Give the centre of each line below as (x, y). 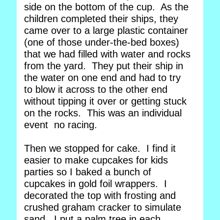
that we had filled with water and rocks (107, 54)
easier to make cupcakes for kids (96, 160)
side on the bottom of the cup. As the (106, 7)
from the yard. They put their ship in (104, 66)
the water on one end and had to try (102, 78)
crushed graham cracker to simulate (103, 207)
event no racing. (62, 125)
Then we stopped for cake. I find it (100, 148)
